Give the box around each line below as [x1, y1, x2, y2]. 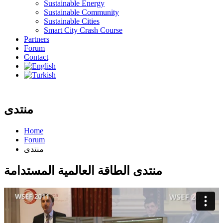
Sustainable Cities [44, 17, 100, 25]
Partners [24, 35, 49, 43]
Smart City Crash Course [44, 26, 122, 34]
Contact [24, 53, 48, 61]
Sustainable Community [44, 8, 119, 16]
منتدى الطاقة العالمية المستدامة [4, 164, 162, 177]
